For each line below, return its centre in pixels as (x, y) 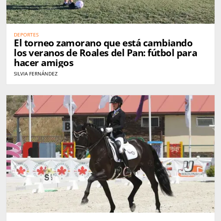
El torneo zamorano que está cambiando (103, 43)
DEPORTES (26, 35)
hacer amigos (44, 63)
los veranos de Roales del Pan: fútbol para (106, 53)
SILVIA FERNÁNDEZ (36, 74)
